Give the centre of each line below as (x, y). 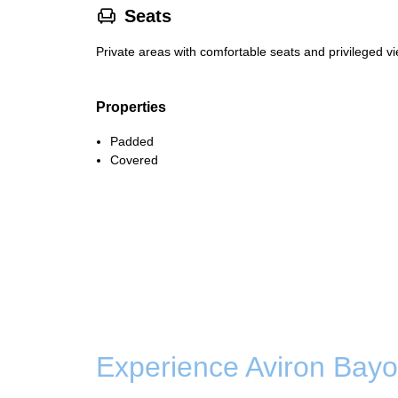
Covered (134, 160)
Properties (131, 107)
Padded (132, 141)
